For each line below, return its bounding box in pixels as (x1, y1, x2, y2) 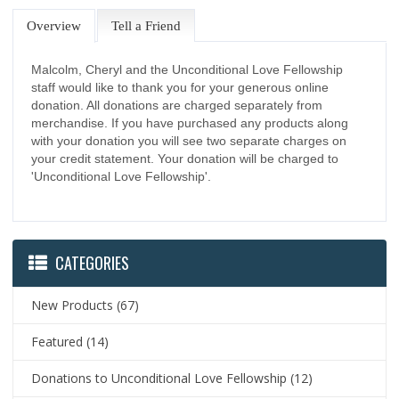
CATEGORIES (55, 251, 130, 275)
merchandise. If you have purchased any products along (31, 116, 349, 131)
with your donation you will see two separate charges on (31, 134, 347, 149)
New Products (31, 297, 114, 314)
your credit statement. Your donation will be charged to (31, 151, 339, 167)
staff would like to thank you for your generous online (31, 80, 330, 95)
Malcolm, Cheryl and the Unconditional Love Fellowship (31, 62, 344, 77)
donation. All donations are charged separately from (31, 98, 323, 113)
